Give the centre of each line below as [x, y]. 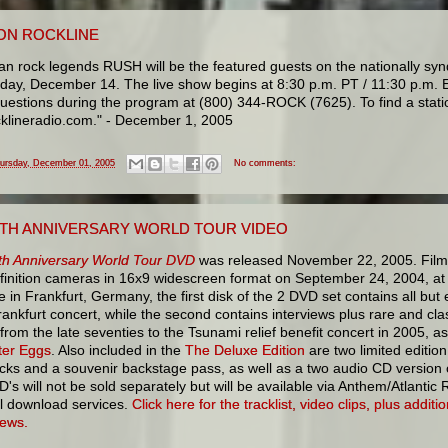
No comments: [265, 163]
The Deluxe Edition [245, 350]
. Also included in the [118, 350]
